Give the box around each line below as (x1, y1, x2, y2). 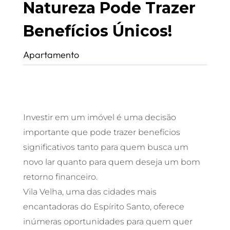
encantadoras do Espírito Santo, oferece (23, 201, 184, 212)
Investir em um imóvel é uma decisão (23, 112, 176, 122)
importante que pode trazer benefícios (23, 127, 180, 137)
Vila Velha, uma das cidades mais (23, 186, 157, 197)
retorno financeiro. (23, 171, 100, 182)
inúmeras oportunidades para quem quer (23, 216, 193, 226)
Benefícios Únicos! (23, 22, 172, 41)
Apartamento (23, 49, 79, 61)
